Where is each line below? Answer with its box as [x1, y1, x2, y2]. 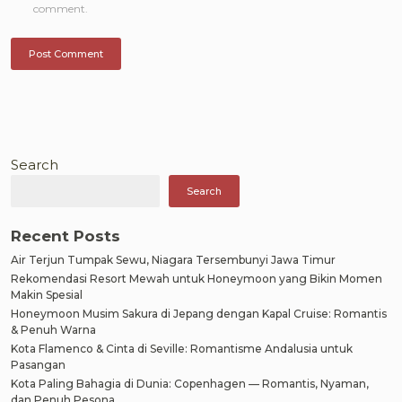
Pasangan [11, 358, 66, 371]
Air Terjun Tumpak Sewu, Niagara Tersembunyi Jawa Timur [11, 253, 336, 267]
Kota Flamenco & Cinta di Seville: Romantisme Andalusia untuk [11, 342, 353, 355]
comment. [33, 2, 88, 15]
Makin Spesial [11, 288, 83, 301]
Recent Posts [11, 227, 120, 245]
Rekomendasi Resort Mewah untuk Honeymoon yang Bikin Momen [11, 272, 382, 285]
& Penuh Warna [11, 323, 96, 336]
